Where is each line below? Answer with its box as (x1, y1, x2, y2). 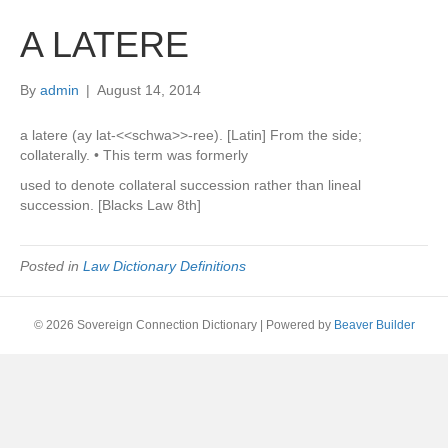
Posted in (20, 258, 83, 274)
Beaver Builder (333, 318, 415, 332)
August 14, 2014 (97, 82, 201, 98)
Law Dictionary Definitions (83, 258, 246, 274)
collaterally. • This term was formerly (20, 147, 248, 163)
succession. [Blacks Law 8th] (20, 197, 201, 213)
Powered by (265, 318, 334, 332)
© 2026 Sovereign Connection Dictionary (33, 318, 257, 332)
